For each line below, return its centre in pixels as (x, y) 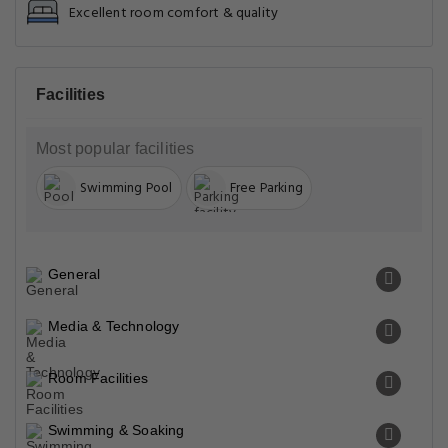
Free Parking (266, 188)
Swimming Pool (126, 188)
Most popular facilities (115, 148)
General (74, 274)
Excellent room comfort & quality (174, 13)
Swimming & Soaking (116, 430)
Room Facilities (98, 378)
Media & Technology (114, 326)
